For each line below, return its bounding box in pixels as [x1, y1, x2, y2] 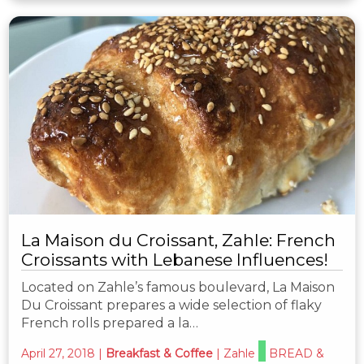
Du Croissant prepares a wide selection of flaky [21, 297, 322, 313]
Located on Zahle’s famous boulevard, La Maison [21, 279, 335, 295]
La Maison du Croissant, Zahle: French [21, 229, 336, 250]
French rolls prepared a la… [21, 314, 198, 331]
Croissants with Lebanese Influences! [21, 249, 328, 270]
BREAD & [269, 345, 324, 361]
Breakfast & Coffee [106, 345, 213, 361]
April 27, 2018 [21, 345, 95, 361]
